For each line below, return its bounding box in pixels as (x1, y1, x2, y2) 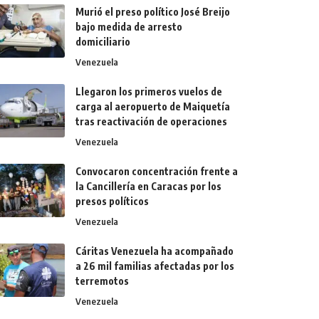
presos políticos (75, 194, 150, 207)
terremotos (75, 274, 130, 287)
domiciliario (75, 35, 131, 48)
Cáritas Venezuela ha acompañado (75, 244, 234, 257)
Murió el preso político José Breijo (75, 5, 231, 18)
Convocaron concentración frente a (75, 164, 239, 177)
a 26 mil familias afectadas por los (75, 259, 235, 272)
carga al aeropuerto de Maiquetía (75, 100, 231, 113)
